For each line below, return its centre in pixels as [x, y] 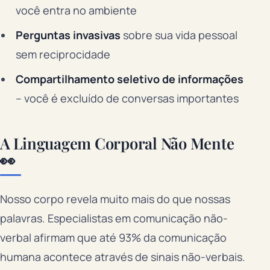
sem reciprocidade [63, 54]
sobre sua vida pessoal [179, 35]
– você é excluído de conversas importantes [127, 98]
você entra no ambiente [76, 11]
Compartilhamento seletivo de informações [129, 79]
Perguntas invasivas [68, 35]
